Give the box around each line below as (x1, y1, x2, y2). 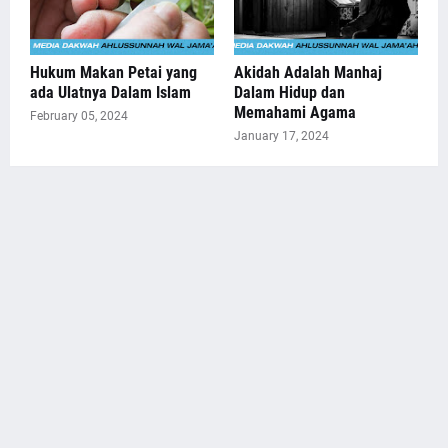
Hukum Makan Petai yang (30, 63, 197, 83)
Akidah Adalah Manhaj (234, 63, 382, 83)
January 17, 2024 (234, 129, 329, 144)
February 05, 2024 (30, 109, 128, 124)
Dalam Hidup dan (234, 83, 345, 103)
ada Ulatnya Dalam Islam (30, 83, 191, 103)
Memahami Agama (234, 103, 356, 123)
